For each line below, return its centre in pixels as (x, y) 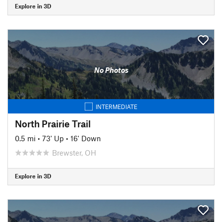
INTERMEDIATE (116, 106)
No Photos (111, 70)
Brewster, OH (74, 152)
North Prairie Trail (53, 123)
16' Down (86, 138)
